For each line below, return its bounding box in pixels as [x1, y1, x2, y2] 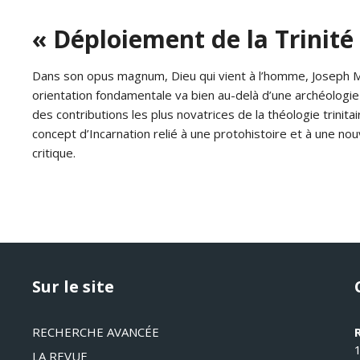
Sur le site [32, 276, 114, 297]
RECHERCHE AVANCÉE [32, 324, 159, 340]
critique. [32, 145, 76, 161]
